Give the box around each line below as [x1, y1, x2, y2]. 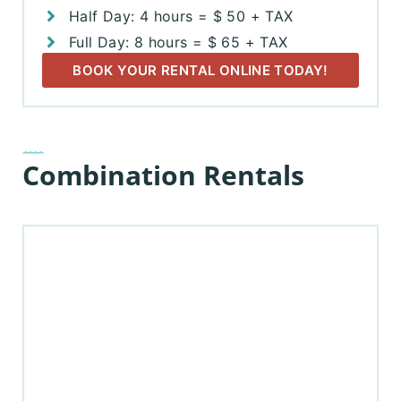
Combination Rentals [22, 157, 304, 193]
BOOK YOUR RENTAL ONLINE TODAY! [73, 62, 328, 79]
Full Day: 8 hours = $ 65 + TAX [69, 33, 288, 51]
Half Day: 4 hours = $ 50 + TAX [69, 7, 294, 25]
